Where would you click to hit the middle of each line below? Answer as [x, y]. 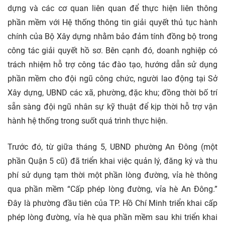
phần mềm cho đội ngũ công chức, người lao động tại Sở [113, 79]
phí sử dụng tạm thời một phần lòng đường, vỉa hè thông [113, 175]
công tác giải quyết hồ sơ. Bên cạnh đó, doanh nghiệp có [113, 51]
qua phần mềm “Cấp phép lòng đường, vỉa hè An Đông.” [113, 189]
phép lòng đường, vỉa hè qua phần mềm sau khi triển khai [113, 217]
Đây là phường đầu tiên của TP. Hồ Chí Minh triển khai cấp [113, 203]
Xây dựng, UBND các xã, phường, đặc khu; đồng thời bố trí [113, 93]
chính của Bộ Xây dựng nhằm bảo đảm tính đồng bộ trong [113, 37]
